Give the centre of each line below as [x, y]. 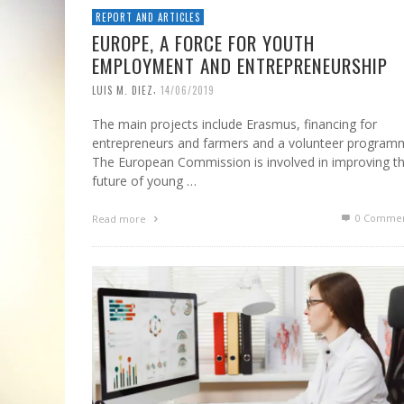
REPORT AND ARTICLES [148, 17]
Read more [120, 219]
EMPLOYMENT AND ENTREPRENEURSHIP [240, 65]
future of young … [144, 181]
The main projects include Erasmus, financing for [234, 124]
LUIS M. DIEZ [123, 90]
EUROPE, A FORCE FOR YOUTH [203, 42]
